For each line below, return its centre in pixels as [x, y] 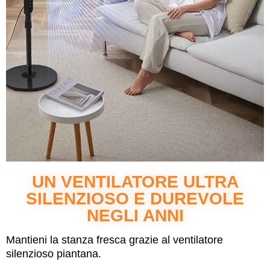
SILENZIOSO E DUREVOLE [135, 199]
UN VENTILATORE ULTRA [135, 182]
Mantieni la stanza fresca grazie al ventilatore [115, 240]
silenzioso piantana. [54, 254]
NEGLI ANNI [135, 215]
